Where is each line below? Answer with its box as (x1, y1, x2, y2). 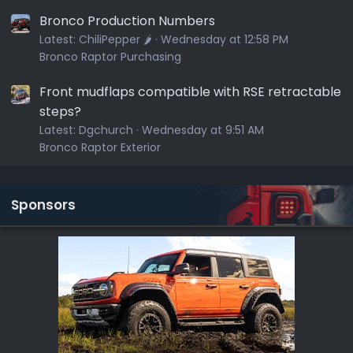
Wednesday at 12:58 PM (161, 31, 288, 47)
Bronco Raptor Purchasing (39, 48, 181, 65)
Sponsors (11, 195, 76, 214)
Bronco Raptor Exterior (39, 139, 161, 155)
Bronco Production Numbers (39, 11, 215, 30)
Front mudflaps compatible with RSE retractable (39, 82, 341, 101)
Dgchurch (79, 121, 133, 138)
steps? (39, 102, 81, 121)
